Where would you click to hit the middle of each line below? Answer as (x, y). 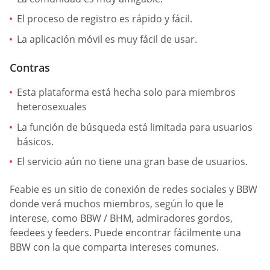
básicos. (35, 141)
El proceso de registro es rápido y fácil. (105, 19)
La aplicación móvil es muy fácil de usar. (107, 39)
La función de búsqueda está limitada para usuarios (135, 127)
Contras (30, 67)
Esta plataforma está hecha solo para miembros (126, 92)
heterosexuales (52, 106)
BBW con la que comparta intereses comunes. (114, 247)
